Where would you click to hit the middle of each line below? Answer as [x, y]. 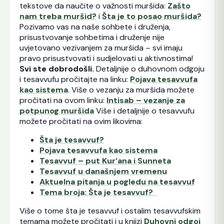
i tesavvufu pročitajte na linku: [74, 79]
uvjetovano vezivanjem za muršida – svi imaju [101, 48]
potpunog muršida [56, 111]
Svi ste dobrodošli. [56, 69]
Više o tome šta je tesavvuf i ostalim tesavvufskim [110, 211]
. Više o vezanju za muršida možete [131, 90]
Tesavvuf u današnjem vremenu [103, 171]
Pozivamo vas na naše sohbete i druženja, [95, 27]
